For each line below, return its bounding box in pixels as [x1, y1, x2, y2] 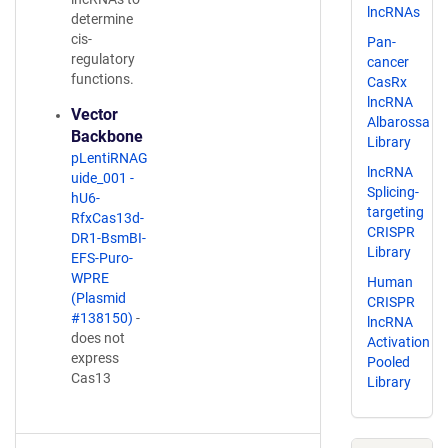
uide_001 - [71, 170, 134, 186]
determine [71, 11, 133, 27]
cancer [367, 54, 409, 71]
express [71, 350, 119, 366]
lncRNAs [367, 4, 420, 21]
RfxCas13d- [71, 210, 144, 226]
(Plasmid [71, 290, 126, 306]
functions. [71, 71, 134, 87]
